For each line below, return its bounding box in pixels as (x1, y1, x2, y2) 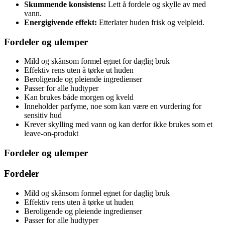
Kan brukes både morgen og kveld (24, 93, 134, 102)
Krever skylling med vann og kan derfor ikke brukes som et (24, 120, 212, 129)
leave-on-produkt (24, 129, 78, 138)
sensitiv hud (24, 111, 62, 120)
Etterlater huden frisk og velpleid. (97, 18, 204, 27)
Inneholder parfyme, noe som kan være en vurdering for (24, 102, 201, 111)
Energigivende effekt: (24, 18, 97, 27)
